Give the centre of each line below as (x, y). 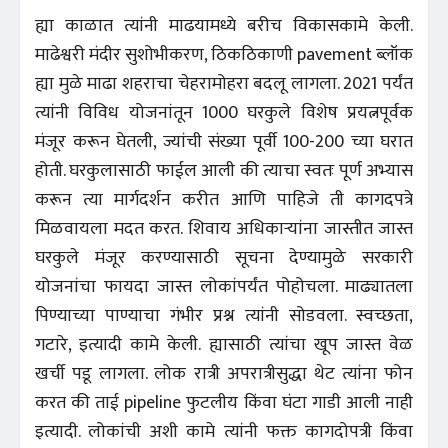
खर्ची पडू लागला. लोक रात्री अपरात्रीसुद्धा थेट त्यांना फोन (224, 373)
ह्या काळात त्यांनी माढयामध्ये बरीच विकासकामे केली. (224, 25)
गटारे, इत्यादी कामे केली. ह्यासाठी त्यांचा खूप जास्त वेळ (224, 344)
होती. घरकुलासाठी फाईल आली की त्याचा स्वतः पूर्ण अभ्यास (224, 170)
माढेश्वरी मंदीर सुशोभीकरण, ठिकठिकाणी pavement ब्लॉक (224, 54)
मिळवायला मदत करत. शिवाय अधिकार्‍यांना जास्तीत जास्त (224, 228)
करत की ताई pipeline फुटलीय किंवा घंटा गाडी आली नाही (224, 402)
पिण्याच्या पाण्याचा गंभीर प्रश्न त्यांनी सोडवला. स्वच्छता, (224, 315)
